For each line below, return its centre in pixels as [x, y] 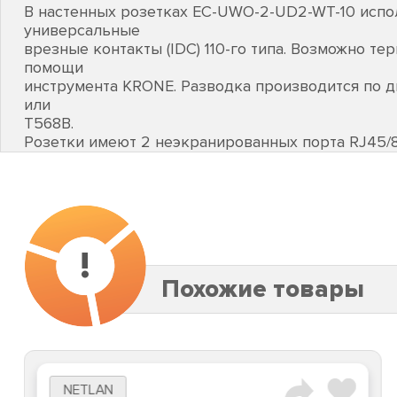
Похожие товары [263, 289]
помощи [54, 68]
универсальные [82, 31]
